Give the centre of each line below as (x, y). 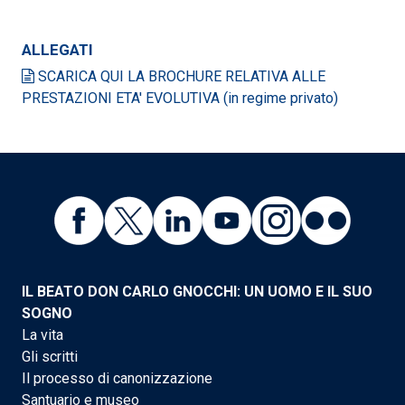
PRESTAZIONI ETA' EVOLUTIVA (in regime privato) (180, 98)
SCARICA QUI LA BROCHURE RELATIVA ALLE (180, 76)
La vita (42, 334)
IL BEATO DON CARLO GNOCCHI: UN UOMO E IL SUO (197, 291)
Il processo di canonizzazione (117, 378)
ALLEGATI (57, 49)
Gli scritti (50, 356)
